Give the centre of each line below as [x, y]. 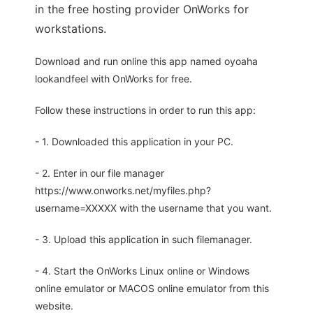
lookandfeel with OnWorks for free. [114, 79]
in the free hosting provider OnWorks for [142, 9]
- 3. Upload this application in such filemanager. [144, 240]
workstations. [71, 29]
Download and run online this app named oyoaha [146, 61]
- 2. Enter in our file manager [100, 173]
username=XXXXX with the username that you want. [153, 208]
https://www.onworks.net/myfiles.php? [123, 191]
